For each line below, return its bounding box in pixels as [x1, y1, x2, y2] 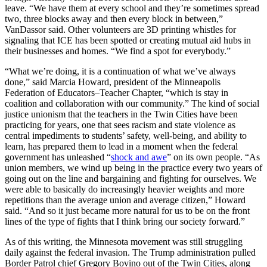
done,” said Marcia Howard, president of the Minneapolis [5, 76, 221, 87]
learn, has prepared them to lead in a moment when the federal [5, 141, 238, 151]
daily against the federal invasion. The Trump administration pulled [5, 247, 256, 257]
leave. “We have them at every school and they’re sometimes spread [5, 2, 259, 13]
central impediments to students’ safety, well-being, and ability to [5, 130, 247, 141]
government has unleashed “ [5, 151, 111, 162]
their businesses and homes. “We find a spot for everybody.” [5, 45, 231, 56]
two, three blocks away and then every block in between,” [5, 13, 223, 24]
